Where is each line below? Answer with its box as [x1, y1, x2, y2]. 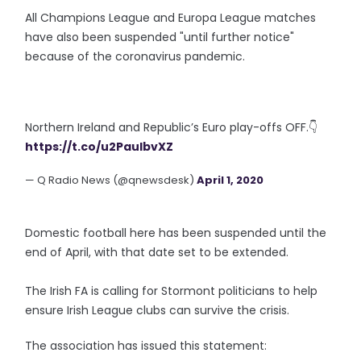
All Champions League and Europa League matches [25, 10, 317, 26]
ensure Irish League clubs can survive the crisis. [25, 302, 290, 318]
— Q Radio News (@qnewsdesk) [25, 172, 197, 188]
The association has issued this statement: [25, 338, 271, 354]
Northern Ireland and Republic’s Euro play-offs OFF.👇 [25, 119, 318, 135]
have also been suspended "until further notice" [25, 29, 295, 45]
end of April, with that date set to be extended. [25, 244, 293, 260]
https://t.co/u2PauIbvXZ [25, 139, 174, 155]
